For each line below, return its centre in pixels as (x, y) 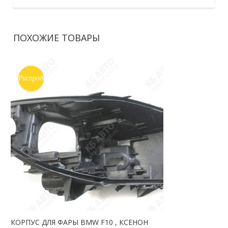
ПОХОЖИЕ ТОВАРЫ (57, 37)
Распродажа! (39, 78)
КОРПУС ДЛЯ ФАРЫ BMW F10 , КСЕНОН (80, 222)
